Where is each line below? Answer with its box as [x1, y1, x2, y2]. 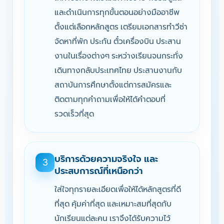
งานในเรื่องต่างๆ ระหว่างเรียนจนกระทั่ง [54, 50, 183, 60]
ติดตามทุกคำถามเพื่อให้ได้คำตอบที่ [54, 94, 165, 104]
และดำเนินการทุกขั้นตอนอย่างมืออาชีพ [54, 7, 179, 17]
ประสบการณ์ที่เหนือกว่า [54, 165, 143, 176]
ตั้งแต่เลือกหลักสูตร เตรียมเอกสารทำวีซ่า [54, 21, 187, 31]
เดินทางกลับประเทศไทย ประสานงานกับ [54, 65, 182, 75]
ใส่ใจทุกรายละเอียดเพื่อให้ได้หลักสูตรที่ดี [54, 184, 181, 194]
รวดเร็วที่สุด [54, 108, 94, 118]
